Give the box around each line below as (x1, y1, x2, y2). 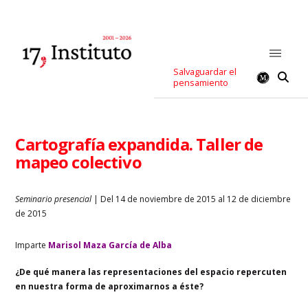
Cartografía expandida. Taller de (15, 132, 263, 155)
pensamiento (173, 77, 229, 89)
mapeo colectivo (15, 150, 142, 173)
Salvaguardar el (173, 66, 237, 78)
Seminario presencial (15, 192, 92, 205)
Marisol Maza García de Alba (48, 239, 173, 251)
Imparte (15, 239, 49, 251)
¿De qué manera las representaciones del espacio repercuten (15, 265, 287, 278)
